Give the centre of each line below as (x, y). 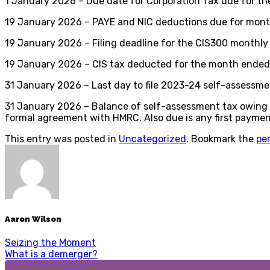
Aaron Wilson (33, 219)
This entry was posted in (62, 139)
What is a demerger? (51, 254)
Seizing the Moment (50, 243)
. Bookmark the (221, 139)
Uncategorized (152, 139)
